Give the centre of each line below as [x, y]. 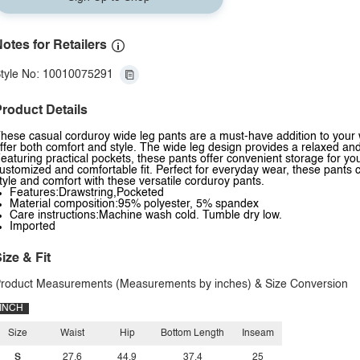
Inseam [258, 333]
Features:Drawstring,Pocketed [87, 193]
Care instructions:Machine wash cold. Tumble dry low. [146, 215]
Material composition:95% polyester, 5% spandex [134, 204]
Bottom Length [192, 333]
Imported [33, 227]
